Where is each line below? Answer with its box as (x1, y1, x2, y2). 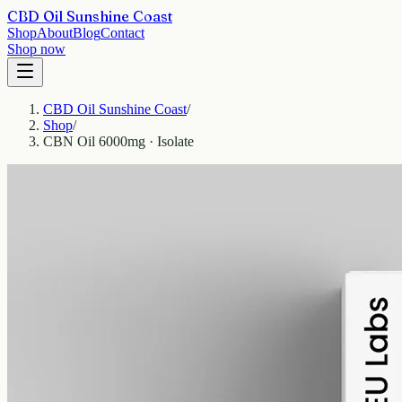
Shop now (7, 41, 66, 57)
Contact (100, 25, 144, 40)
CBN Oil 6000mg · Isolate (43, 134, 194, 149)
